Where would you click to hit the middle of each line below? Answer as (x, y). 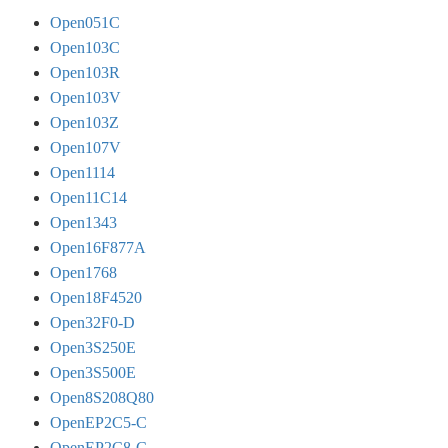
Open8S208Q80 (101, 398)
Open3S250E (92, 348)
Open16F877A (97, 248)
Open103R (84, 73)
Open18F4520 (95, 298)
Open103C (84, 48)
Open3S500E (92, 373)
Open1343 (83, 223)
